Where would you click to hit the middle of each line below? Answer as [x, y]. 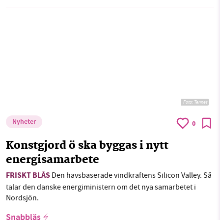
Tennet [201, 102]
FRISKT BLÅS [28, 176]
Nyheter [24, 122]
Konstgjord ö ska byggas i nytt [87, 146]
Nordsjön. [22, 198]
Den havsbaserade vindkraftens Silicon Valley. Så [131, 175]
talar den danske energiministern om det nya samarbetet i [101, 187]
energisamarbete [53, 160]
